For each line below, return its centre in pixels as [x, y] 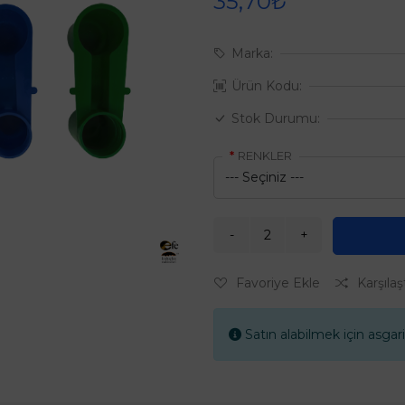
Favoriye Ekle [278, 283]
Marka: [252, 53]
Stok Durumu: [276, 118]
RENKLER [265, 156]
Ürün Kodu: [267, 86]
